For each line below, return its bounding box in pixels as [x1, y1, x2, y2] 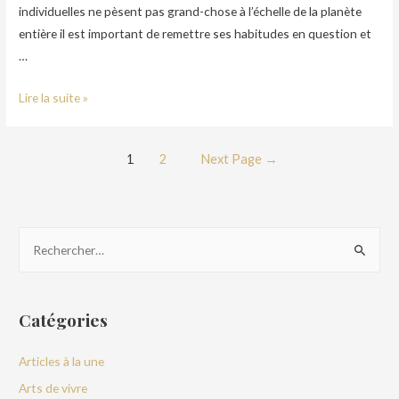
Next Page [199, 151, 265, 167]
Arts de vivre [19, 380, 88, 396]
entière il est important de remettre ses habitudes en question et [19, 25, 372, 41]
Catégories [19, 307, 109, 331]
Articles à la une [19, 353, 105, 369]
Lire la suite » [19, 89, 89, 105]
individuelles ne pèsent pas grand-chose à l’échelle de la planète [19, 3, 362, 19]
